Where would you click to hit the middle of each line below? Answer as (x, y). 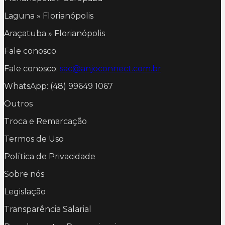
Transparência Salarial (48, 209)
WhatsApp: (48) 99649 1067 (59, 86)
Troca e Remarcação (45, 122)
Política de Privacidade (50, 157)
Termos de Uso (34, 139)
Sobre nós (24, 174)
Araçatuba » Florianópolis (54, 34)
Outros (18, 104)
